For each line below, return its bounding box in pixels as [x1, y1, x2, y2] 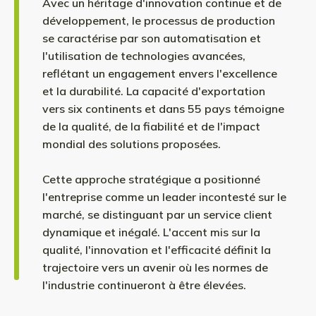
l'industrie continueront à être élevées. [42, 277, 246, 292]
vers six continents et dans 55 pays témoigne [42, 101, 284, 116]
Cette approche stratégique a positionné [42, 171, 260, 186]
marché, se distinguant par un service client [42, 207, 272, 221]
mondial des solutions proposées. [42, 136, 221, 151]
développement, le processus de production [42, 13, 275, 28]
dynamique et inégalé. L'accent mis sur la [42, 224, 260, 239]
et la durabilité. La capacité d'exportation [42, 83, 265, 98]
